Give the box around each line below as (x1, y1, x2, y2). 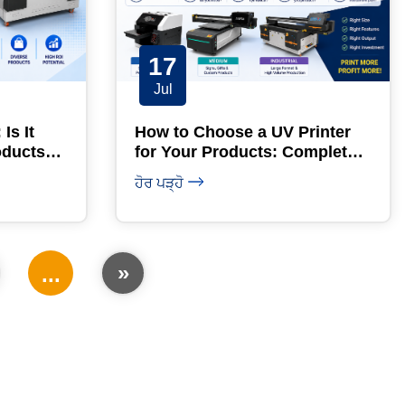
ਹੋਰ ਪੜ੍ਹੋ (135, 174, 184, 191)
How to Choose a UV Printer (135, 122, 351, 141)
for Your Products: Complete (135, 142, 356, 161)
